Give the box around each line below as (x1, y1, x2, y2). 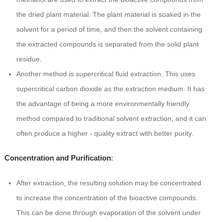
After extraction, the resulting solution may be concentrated (16, 179, 201, 187)
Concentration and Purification (4, 154, 111, 163)
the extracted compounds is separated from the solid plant (16, 40, 199, 49)
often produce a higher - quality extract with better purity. (16, 129, 193, 138)
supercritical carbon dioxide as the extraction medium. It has (16, 85, 205, 93)
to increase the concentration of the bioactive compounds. (16, 194, 198, 202)
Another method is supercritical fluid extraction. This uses (16, 70, 195, 78)
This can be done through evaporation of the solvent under (16, 209, 201, 217)
